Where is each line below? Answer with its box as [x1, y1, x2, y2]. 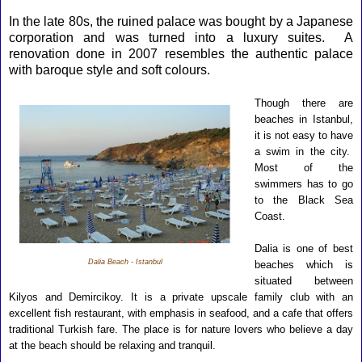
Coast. [254, 210, 285, 222]
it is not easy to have [254, 129, 353, 141]
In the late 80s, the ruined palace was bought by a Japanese [9, 15, 353, 28]
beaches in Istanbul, [254, 113, 353, 125]
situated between [254, 275, 353, 287]
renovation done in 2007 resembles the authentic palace [9, 47, 353, 61]
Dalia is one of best [254, 242, 353, 255]
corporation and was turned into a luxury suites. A [9, 31, 353, 44]
